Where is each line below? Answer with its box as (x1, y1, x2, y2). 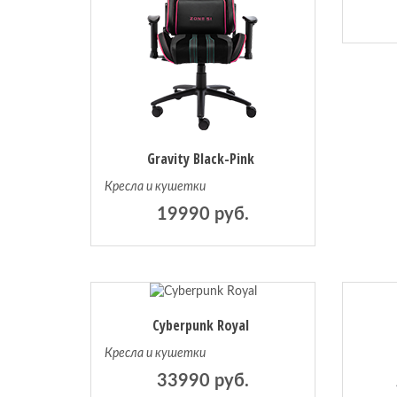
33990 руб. (157, 372, 250, 391)
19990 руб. (157, 206, 250, 224)
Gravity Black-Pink (147, 149, 255, 169)
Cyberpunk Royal (152, 315, 250, 336)
